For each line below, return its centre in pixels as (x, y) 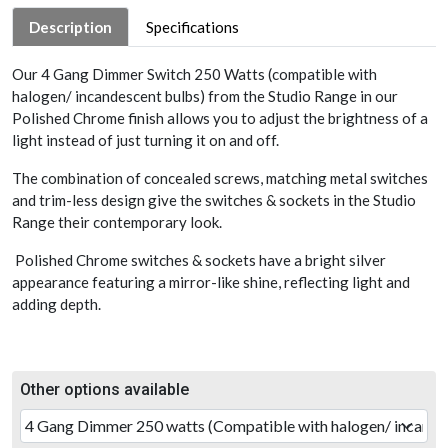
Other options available (104, 389)
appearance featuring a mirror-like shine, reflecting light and (211, 281)
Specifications (192, 26)
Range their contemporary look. (118, 221)
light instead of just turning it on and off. (145, 139)
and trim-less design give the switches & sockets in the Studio (214, 199)
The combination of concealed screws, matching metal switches (220, 177)
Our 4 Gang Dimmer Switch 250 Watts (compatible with (194, 73)
